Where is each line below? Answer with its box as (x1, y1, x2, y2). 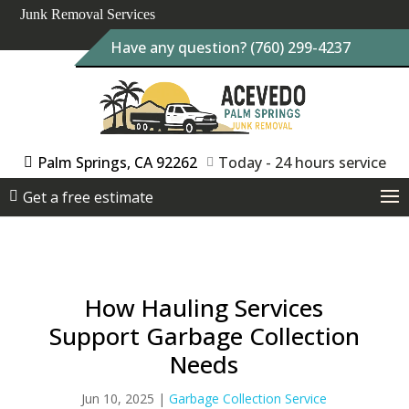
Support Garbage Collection (48, 320, 360, 352)
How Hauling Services (85, 291, 324, 324)
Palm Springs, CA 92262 (37, 152, 197, 173)
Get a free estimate (23, 187, 153, 207)
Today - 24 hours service (217, 152, 386, 173)
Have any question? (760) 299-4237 (110, 37, 351, 58)
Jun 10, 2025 (81, 390, 155, 407)
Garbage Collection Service (169, 390, 328, 407)
